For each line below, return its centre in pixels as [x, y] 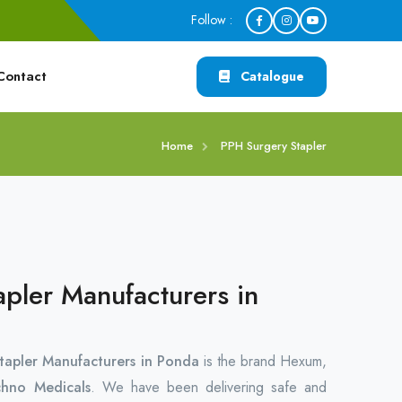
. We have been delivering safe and [209, 387]
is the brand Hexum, [263, 361]
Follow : [212, 20]
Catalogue [271, 76]
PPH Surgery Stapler [274, 146]
